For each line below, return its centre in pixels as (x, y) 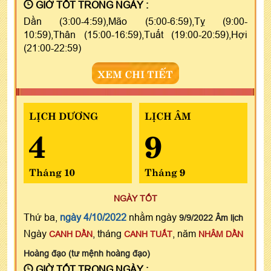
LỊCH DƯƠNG (64, 115)
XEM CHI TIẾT (135, 73)
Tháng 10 (52, 171)
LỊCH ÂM (168, 115)
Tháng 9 (165, 171)
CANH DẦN (71, 234)
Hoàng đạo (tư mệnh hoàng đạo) (87, 253)
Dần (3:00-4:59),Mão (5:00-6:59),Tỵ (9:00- (135, 21)
